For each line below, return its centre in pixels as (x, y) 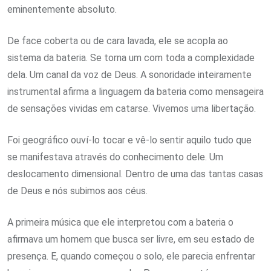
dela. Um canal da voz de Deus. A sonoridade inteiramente (129, 75)
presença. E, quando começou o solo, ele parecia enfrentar (131, 256)
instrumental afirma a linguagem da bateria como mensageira (135, 92)
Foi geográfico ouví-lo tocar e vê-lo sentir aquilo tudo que (129, 140)
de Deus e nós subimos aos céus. (77, 191)
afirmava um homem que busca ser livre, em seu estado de (131, 240)
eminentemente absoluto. (62, 10)
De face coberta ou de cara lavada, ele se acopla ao (118, 41)
